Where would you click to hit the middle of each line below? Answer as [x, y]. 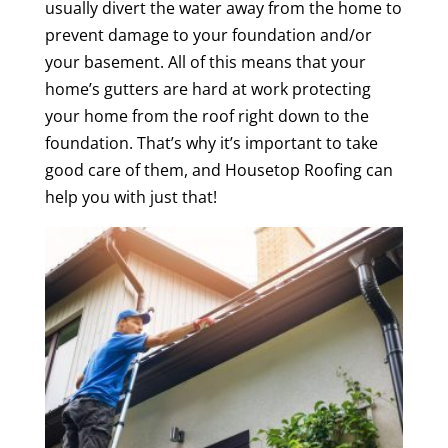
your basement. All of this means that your [205, 62]
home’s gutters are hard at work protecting [207, 89]
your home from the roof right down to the [206, 116]
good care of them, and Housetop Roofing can [218, 170]
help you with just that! [130, 197]
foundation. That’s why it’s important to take [211, 143]
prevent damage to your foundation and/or [208, 35]
